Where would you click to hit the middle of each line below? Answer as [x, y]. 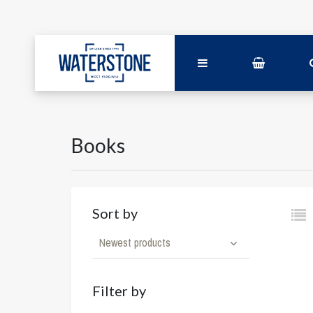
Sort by [115, 213]
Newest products [135, 242]
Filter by [119, 291]
